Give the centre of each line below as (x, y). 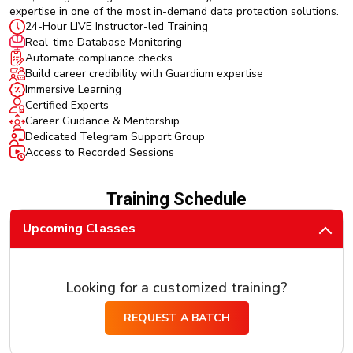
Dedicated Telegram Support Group (115, 137)
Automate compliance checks (99, 58)
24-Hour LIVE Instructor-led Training (117, 27)
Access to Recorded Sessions (100, 153)
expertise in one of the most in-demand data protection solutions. (174, 11)
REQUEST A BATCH (176, 318)
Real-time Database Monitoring (104, 43)
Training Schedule (176, 199)
